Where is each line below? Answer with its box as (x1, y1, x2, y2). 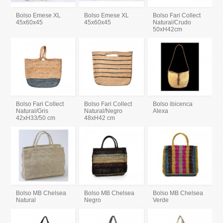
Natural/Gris (16, 108, 49, 115)
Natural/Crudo (152, 19, 191, 26)
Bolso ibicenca (152, 101, 193, 108)
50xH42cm (152, 26, 182, 33)
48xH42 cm (84, 114, 115, 122)
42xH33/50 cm (16, 114, 56, 122)
